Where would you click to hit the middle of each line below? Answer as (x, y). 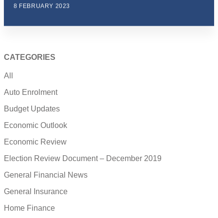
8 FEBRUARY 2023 (42, 6)
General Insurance (36, 191)
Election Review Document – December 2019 (83, 158)
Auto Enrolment (31, 92)
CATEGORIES (30, 57)
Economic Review (35, 142)
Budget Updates (32, 109)
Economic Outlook (36, 125)
